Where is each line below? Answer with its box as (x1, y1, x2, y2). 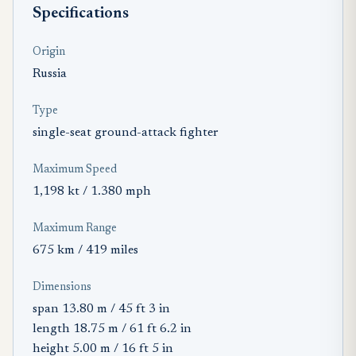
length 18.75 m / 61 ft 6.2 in (33, 322, 192, 335)
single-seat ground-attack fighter (33, 126, 219, 139)
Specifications (33, 5, 129, 21)
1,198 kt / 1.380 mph (33, 184, 151, 198)
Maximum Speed (33, 164, 117, 176)
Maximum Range (33, 222, 117, 234)
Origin (33, 46, 65, 58)
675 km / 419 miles (33, 243, 138, 257)
